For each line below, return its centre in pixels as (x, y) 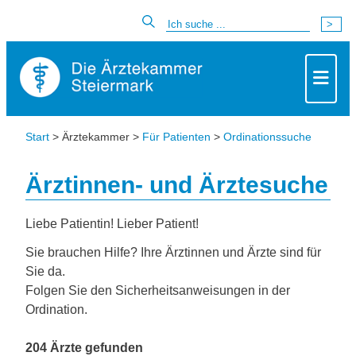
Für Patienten (176, 137)
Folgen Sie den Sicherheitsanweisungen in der (158, 290)
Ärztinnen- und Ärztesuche (177, 185)
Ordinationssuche (267, 137)
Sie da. (45, 271)
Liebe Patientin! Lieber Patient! (112, 224)
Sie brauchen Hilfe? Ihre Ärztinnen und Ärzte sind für (173, 252)
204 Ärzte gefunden (84, 348)
